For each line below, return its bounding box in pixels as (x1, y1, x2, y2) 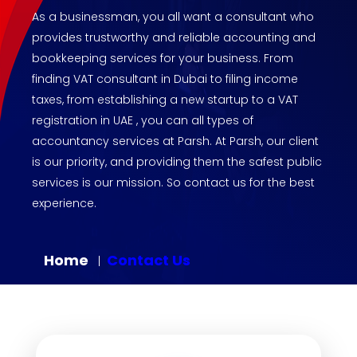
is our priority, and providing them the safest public (32, 153, 322, 170)
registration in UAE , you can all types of (32, 112, 253, 128)
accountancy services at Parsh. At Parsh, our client (32, 132, 319, 149)
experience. (32, 194, 96, 211)
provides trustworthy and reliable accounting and (32, 29, 316, 45)
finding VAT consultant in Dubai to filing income (32, 70, 298, 87)
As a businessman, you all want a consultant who (32, 8, 314, 25)
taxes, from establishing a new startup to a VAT (32, 91, 298, 108)
